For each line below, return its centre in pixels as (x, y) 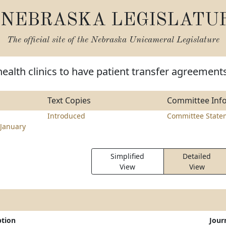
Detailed (197, 156)
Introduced (66, 116)
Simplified (128, 156)
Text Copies (69, 100)
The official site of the (49, 40)
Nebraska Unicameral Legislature (155, 40)
